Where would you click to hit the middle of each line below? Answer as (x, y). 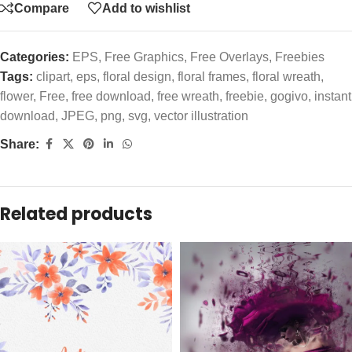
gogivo (289, 97)
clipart (53, 77)
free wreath (188, 97)
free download (111, 97)
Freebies (300, 57)
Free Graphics (144, 57)
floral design (137, 77)
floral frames (212, 77)
